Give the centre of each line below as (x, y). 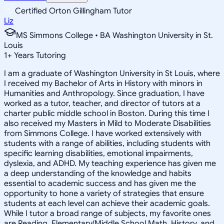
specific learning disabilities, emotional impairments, (98, 153)
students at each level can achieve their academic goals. (107, 203)
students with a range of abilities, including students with (107, 143)
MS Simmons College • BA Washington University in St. (114, 35)
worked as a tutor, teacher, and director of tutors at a (102, 103)
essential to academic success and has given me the (100, 183)
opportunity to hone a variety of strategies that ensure (104, 193)
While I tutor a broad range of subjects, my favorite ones (107, 213)
